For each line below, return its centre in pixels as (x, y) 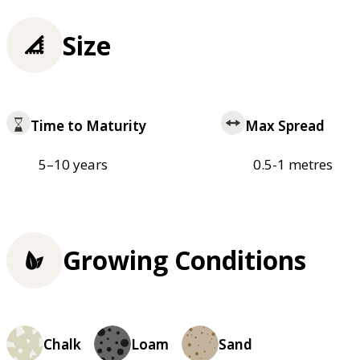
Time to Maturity (88, 126)
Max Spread (284, 126)
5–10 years (73, 165)
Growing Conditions (184, 260)
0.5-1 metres (292, 165)
